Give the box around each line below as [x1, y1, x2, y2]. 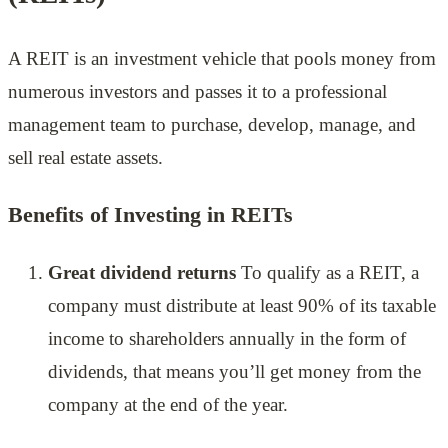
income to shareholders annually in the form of [48, 328, 406, 350]
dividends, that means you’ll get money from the [48, 361, 421, 383]
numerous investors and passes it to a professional [8, 81, 387, 103]
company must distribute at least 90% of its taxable [48, 295, 436, 317]
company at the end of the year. [48, 394, 288, 416]
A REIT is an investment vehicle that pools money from [8, 48, 436, 70]
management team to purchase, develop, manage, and [8, 114, 416, 136]
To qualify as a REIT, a [236, 262, 419, 284]
